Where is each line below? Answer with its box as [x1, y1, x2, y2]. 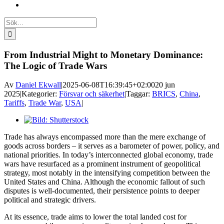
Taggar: [126, 89, 152, 98]
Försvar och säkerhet [59, 89, 124, 98]
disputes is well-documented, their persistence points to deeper [4, 186, 199, 195]
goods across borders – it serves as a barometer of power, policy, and [4, 141, 219, 150]
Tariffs [4, 98, 24, 107]
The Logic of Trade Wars [4, 60, 107, 71]
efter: [3, 26, 19, 34]
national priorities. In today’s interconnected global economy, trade [4, 150, 213, 159]
